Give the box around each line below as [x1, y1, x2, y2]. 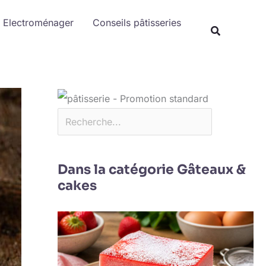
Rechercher [56, 3, 107, 15]
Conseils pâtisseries [93, 16, 181, 28]
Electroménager [3, 16, 74, 28]
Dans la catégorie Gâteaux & [57, 161, 246, 178]
